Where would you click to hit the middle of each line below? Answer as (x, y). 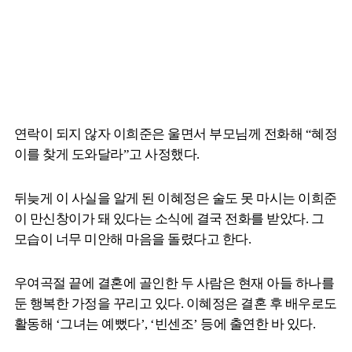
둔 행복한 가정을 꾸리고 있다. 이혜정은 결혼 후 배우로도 (176, 304)
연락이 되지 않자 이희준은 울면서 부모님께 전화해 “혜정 (176, 134)
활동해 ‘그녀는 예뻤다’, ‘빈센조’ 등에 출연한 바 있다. (165, 324)
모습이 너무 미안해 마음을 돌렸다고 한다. (133, 240)
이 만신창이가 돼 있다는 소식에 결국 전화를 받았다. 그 (169, 219)
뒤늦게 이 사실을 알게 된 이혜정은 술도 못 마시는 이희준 (176, 199)
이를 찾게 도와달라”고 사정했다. (107, 155)
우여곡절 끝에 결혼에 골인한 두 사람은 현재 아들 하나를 (174, 284)
